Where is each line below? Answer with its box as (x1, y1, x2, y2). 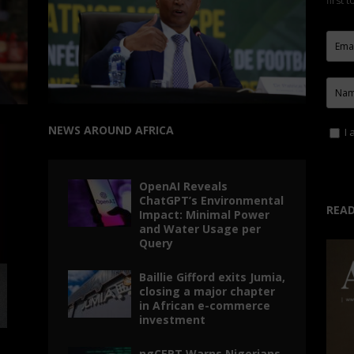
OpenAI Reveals (138, 179, 228, 194)
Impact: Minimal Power (138, 207, 269, 223)
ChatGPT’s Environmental (138, 193, 284, 209)
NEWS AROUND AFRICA (47, 122, 174, 138)
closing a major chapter (138, 284, 275, 299)
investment (138, 312, 205, 328)
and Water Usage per (138, 221, 261, 237)
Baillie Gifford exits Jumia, (138, 269, 285, 285)
